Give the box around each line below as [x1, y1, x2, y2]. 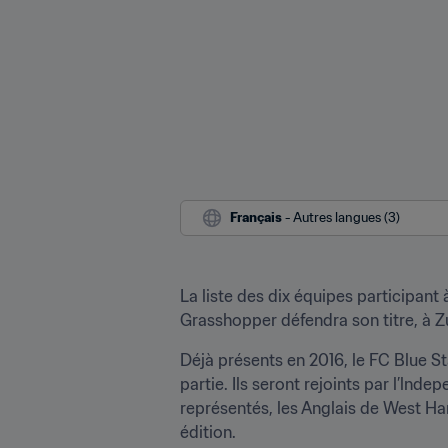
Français [230, 208, 282, 226]
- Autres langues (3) [285, 208, 400, 226]
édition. [180, 421, 236, 442]
